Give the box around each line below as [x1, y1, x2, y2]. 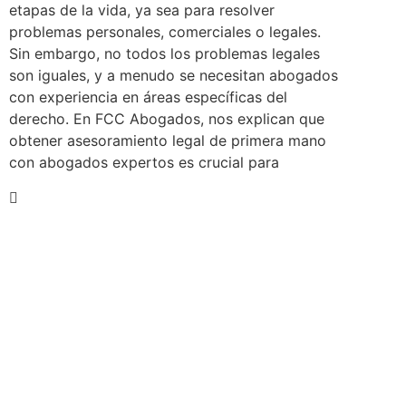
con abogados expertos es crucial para [9, 153, 279, 172]
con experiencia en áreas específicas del [9, 88, 287, 107]
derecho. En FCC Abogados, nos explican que [9, 110, 324, 129]
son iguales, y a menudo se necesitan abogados [9, 66, 338, 85]
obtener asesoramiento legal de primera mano [9, 131, 326, 150]
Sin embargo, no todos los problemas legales [9, 44, 320, 63]
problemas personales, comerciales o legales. [9, 23, 321, 42]
